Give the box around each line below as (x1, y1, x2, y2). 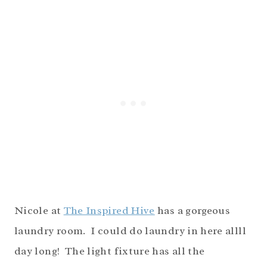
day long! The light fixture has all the (14, 244, 205, 258)
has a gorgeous (154, 204, 231, 218)
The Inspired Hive (63, 204, 155, 218)
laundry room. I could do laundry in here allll (14, 224, 246, 238)
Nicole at (14, 204, 64, 218)
